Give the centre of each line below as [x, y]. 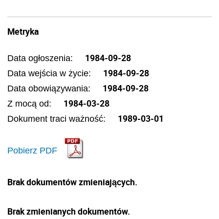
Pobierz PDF [32, 150]
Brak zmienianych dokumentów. [69, 211]
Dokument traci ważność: [58, 119]
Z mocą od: [31, 104]
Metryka [23, 31]
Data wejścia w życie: [50, 73]
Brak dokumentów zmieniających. [72, 182]
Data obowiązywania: [50, 88]
